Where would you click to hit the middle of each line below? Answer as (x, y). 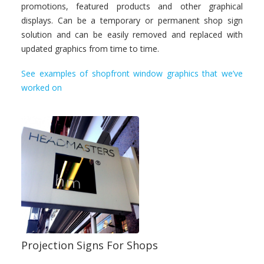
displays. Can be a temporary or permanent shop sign (132, 20)
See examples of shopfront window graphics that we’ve (132, 73)
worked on (42, 88)
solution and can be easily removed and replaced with (132, 34)
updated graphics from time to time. (90, 49)
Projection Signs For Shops (90, 245)
